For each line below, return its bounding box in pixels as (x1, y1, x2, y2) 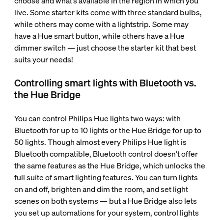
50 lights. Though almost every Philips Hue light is (14, 137, 187, 147)
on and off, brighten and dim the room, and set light (14, 184, 188, 194)
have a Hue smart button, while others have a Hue (14, 30, 185, 41)
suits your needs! (14, 54, 73, 65)
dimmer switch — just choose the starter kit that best (14, 42, 196, 53)
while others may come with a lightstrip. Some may (14, 19, 189, 29)
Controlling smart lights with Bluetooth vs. (14, 76, 196, 89)
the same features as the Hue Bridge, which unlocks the (14, 160, 205, 171)
